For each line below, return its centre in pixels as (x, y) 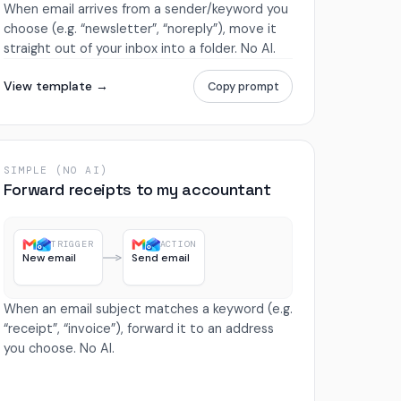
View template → (55, 85)
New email (50, 258)
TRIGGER (73, 244)
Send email (160, 258)
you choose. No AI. (59, 348)
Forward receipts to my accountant (137, 189)
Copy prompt (243, 86)
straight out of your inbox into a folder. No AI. (139, 48)
